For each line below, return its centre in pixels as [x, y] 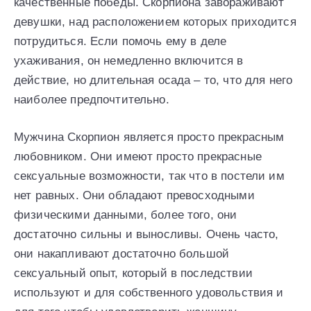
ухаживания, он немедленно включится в [129, 60]
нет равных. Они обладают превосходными [134, 195]
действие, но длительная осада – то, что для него [153, 80]
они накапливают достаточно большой [122, 253]
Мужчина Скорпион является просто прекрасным [149, 137]
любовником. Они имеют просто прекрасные [138, 156]
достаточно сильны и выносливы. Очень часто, [146, 234]
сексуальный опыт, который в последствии [133, 273]
